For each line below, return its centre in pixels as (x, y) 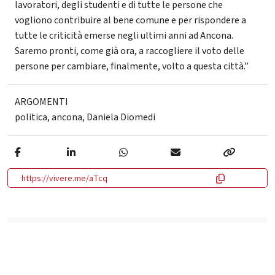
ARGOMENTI (41, 102)
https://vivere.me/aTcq (64, 178)
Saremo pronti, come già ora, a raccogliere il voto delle (130, 51)
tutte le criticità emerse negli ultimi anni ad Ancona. (124, 35)
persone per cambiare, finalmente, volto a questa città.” (132, 66)
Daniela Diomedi (121, 117)
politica (31, 117)
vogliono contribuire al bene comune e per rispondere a (130, 20)
